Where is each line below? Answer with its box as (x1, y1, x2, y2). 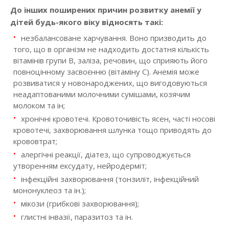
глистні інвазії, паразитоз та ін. (21, 212, 133, 222)
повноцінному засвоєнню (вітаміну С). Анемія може (13, 66, 199, 77)
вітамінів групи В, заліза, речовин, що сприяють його (13, 55, 208, 66)
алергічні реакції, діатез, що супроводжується (21, 149, 191, 160)
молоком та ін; (13, 100, 65, 111)
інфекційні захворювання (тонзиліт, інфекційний (21, 174, 199, 185)
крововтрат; (13, 136, 57, 147)
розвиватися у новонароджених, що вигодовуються (13, 78, 207, 88)
